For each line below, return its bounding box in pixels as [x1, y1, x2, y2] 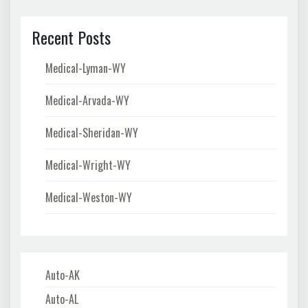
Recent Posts [32, 24, 111, 49]
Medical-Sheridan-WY [45, 124, 138, 141]
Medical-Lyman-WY [45, 59, 126, 76]
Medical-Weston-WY [45, 188, 132, 206]
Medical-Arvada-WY [45, 91, 129, 109]
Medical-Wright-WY [45, 156, 131, 173]
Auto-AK [45, 266, 80, 283]
